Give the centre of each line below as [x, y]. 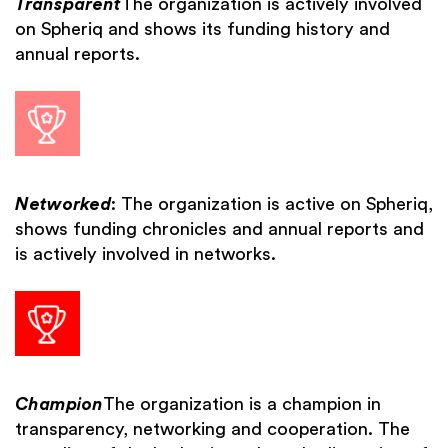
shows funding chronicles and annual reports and [219, 229]
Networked [63, 204]
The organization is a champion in [242, 404]
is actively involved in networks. [145, 254]
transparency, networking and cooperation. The [212, 429]
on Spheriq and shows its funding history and [202, 29]
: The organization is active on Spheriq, [272, 204]
